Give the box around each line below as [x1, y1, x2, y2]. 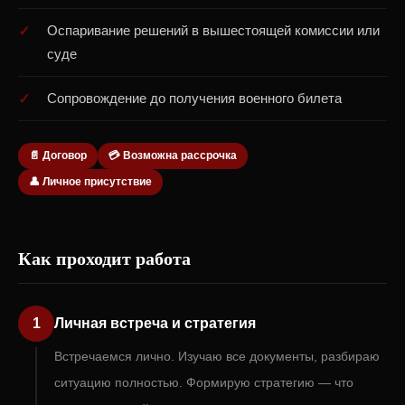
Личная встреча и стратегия [54, 316, 256, 331]
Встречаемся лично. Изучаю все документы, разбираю [54, 349, 380, 363]
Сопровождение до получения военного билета [47, 90, 342, 106]
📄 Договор [29, 149, 87, 162]
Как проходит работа [18, 245, 191, 271]
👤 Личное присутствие [29, 175, 152, 188]
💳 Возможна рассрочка [108, 149, 237, 162]
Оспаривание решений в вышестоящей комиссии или [47, 23, 380, 38]
